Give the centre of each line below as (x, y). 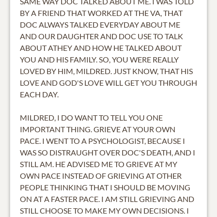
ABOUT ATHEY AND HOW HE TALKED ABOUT (101, 47)
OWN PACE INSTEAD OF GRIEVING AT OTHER (101, 175)
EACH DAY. (39, 94)
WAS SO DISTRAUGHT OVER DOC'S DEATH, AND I (108, 152)
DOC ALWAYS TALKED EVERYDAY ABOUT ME (100, 24)
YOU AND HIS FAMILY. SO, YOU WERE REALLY (99, 59)
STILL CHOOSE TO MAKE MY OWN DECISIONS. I (104, 210)
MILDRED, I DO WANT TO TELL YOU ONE (91, 117)
